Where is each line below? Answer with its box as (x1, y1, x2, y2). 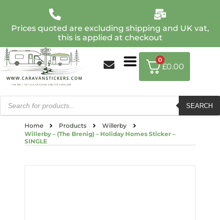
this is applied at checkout (57, 33, 163, 42)
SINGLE (25, 137, 47, 145)
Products (59, 122, 86, 129)
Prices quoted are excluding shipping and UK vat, (11, 24, 209, 33)
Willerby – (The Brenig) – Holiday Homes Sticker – (25, 130, 175, 137)
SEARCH (186, 102, 213, 110)
